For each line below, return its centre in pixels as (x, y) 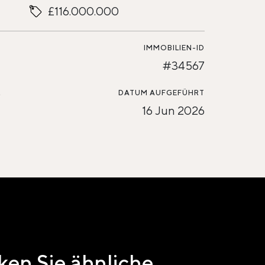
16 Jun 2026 (173, 110)
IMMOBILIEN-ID (174, 48)
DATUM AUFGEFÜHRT (161, 93)
